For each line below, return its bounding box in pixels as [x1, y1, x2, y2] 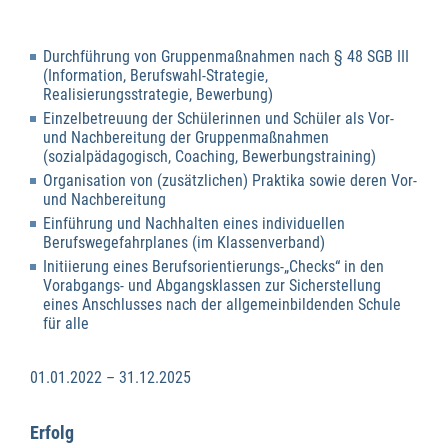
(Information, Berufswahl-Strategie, [43, 66, 269, 86]
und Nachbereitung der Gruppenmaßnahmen [43, 128, 330, 148]
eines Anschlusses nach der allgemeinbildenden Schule [43, 295, 402, 314]
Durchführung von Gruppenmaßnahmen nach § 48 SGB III [43, 47, 410, 67]
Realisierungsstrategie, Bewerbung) [43, 85, 274, 105]
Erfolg [30, 422, 74, 444]
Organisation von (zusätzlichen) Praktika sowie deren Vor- [43, 171, 418, 191]
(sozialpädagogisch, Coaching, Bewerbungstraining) [43, 147, 377, 167]
